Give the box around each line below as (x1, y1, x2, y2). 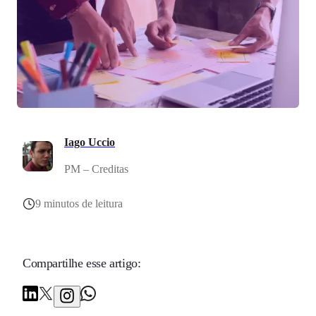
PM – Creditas (64, 163, 128, 176)
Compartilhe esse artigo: (23, 256, 141, 271)
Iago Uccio (64, 136, 115, 149)
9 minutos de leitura (35, 197, 123, 210)
